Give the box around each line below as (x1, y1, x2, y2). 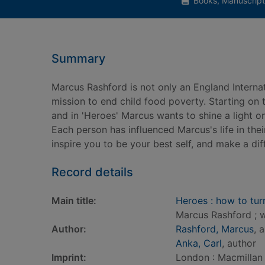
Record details (51, 165, 133, 179)
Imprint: (51, 251, 86, 263)
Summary (51, 51, 105, 66)
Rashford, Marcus (176, 223, 254, 235)
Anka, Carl (176, 237, 222, 249)
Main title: (51, 195, 96, 206)
